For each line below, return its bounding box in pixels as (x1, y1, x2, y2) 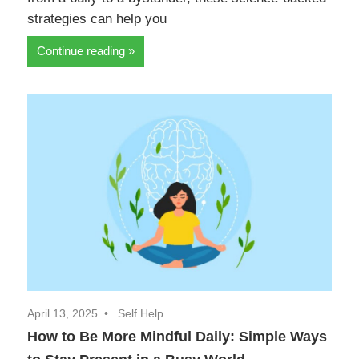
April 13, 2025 (27, 307, 98, 321)
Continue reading (37, 44, 125, 58)
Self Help (118, 307, 163, 321)
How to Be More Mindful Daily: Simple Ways (27, 329, 327, 345)
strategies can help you (27, 10, 167, 26)
